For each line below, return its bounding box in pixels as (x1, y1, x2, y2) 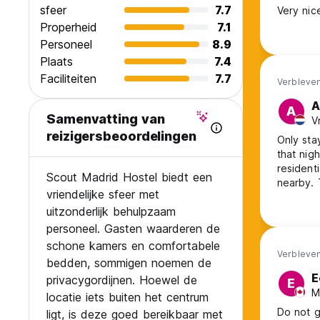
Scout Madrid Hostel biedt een (46, 170, 212, 185)
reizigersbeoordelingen (46, 129, 196, 144)
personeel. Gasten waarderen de (46, 221, 220, 236)
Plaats (40, 54, 73, 69)
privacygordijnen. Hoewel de (46, 273, 197, 288)
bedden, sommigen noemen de (46, 256, 211, 271)
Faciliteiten (40, 71, 96, 86)
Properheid (40, 20, 97, 35)
